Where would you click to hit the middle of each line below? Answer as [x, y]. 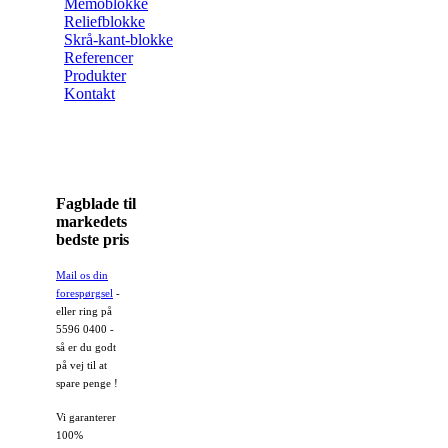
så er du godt [86, 347]
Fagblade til [96, 203]
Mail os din [82, 275]
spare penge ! [87, 383]
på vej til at [81, 365]
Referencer [98, 57]
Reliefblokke [104, 21]
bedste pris [92, 239]
